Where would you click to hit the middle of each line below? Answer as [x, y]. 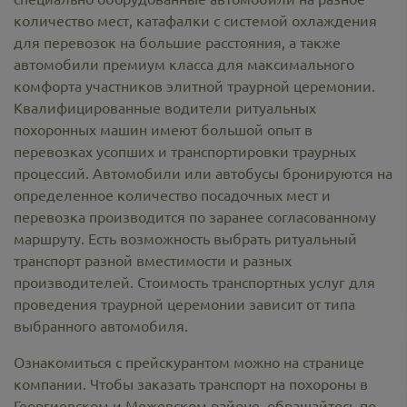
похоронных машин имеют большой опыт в [163, 129]
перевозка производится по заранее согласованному [195, 216]
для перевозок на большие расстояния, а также [177, 42]
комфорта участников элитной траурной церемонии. [194, 85]
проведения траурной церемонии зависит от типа [184, 303]
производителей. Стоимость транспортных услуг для [194, 282]
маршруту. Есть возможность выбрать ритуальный [185, 238]
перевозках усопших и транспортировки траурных [185, 151]
